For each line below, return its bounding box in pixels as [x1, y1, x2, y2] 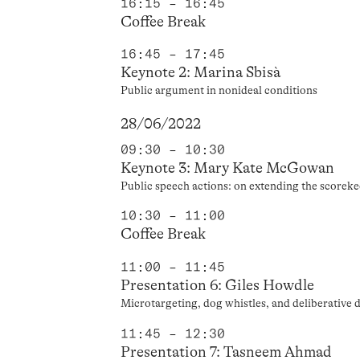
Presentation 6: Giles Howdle [121, 276, 315, 295]
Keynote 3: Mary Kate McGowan [121, 158, 335, 177]
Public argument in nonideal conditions [121, 84, 318, 97]
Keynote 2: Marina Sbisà [121, 63, 281, 82]
